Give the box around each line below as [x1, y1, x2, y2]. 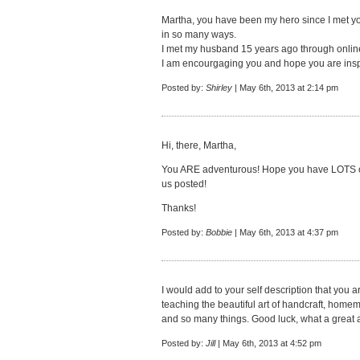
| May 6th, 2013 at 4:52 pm [215, 338, 321, 348]
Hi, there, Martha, [162, 140, 236, 151]
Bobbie [206, 227, 232, 237]
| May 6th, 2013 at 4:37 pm [232, 227, 338, 237]
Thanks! [162, 202, 196, 214]
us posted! [162, 178, 207, 190]
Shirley [206, 83, 232, 92]
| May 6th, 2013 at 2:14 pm [232, 83, 338, 92]
